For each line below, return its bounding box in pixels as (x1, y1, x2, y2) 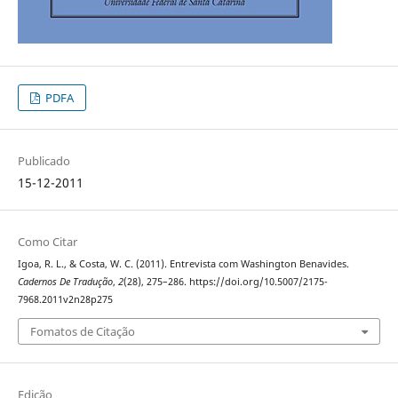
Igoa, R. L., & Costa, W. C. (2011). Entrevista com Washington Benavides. (17, 258, 349, 271)
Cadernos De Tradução (17, 275, 113, 289)
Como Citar (17, 234, 77, 251)
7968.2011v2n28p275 (17, 293, 113, 306)
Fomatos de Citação (29, 322, 135, 339)
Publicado (17, 153, 70, 170)
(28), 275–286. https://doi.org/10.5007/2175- (123, 275, 328, 289)
